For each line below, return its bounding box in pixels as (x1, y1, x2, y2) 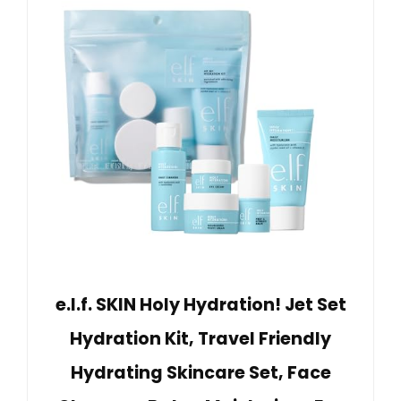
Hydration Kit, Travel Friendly (70, 326, 331, 351)
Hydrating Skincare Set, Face (70, 360, 331, 385)
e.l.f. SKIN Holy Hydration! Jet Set (55, 292, 346, 317)
